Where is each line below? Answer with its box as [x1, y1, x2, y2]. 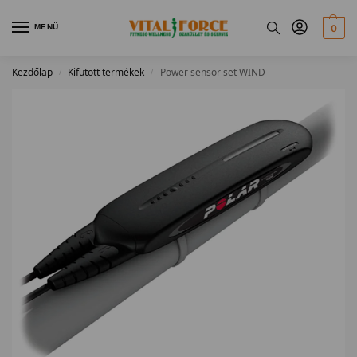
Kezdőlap [12, 65, 53, 79]
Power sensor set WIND [159, 65, 265, 79]
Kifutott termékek [68, 65, 145, 79]
